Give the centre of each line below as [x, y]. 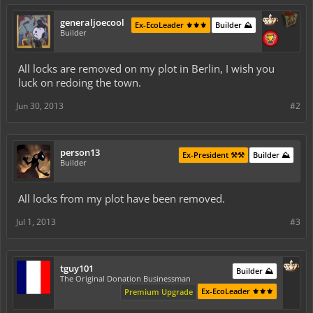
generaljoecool [92, 22]
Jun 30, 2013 [40, 106]
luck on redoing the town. [80, 82]
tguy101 [77, 268]
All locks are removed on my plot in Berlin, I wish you [146, 68]
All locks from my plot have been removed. [122, 198]
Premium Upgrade [159, 292]
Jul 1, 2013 [36, 222]
